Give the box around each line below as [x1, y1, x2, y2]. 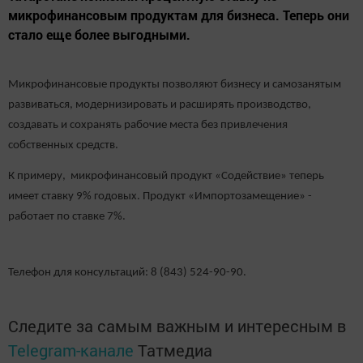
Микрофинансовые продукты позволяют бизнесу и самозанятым [8, 78, 341, 91]
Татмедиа [138, 339, 212, 361]
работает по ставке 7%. [8, 211, 126, 224]
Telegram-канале [8, 339, 134, 361]
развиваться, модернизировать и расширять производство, [8, 98, 311, 111]
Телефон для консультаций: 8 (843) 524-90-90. [8, 266, 246, 279]
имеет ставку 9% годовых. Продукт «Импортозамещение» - [8, 190, 312, 203]
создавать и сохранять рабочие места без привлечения [8, 118, 288, 131]
